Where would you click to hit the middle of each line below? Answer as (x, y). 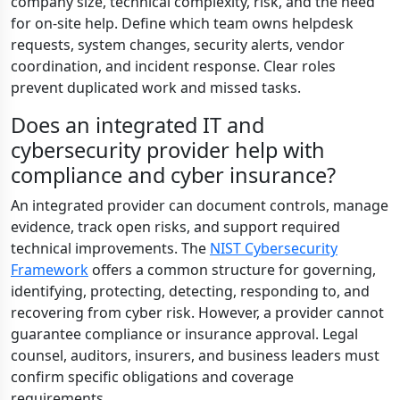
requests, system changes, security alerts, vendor (178, 45)
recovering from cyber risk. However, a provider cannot (197, 312)
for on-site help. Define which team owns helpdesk (182, 23)
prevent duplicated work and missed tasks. (156, 87)
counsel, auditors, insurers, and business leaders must (195, 355)
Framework (50, 270)
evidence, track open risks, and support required (175, 227)
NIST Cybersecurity (274, 248)
